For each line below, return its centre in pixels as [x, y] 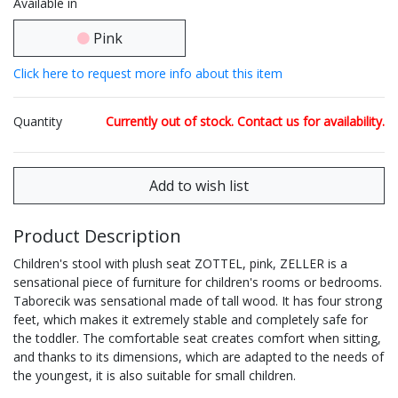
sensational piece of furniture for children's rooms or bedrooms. [198, 283]
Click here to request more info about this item [148, 74]
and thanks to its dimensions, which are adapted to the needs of [199, 357]
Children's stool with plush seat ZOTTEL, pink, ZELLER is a [180, 264]
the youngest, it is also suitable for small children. [155, 376]
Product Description [97, 236]
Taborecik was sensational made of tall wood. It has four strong [198, 301]
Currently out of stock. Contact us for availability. [245, 122]
